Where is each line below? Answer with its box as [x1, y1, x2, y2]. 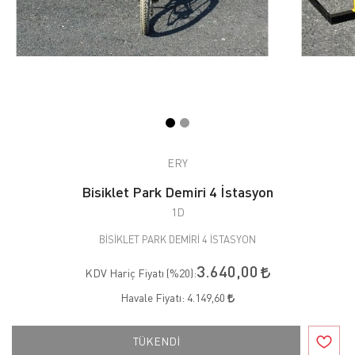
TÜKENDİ [132, 334, 180, 348]
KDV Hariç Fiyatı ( [85, 265, 170, 280]
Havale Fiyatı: [120, 290, 187, 304]
